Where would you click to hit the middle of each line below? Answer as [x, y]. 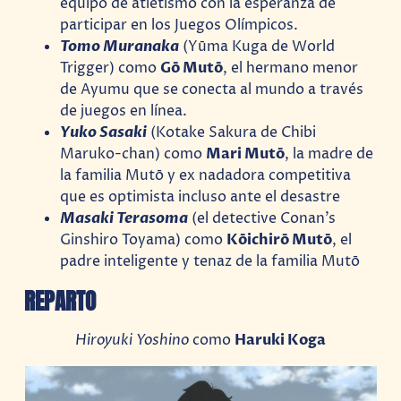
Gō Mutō [192, 68]
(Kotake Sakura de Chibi [232, 132]
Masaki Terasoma [124, 218]
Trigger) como [111, 68]
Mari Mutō [246, 154]
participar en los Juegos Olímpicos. [179, 25]
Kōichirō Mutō [280, 239]
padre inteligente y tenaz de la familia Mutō [210, 261]
